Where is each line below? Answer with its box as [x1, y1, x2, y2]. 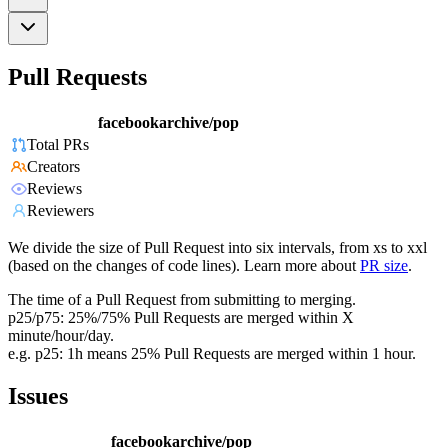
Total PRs [27, 136, 89, 154]
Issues [8, 383, 68, 410]
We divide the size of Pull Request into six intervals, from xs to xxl [8, 239, 427, 257]
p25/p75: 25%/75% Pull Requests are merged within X [8, 309, 354, 327]
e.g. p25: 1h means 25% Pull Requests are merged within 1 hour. [8, 345, 416, 363]
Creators [27, 158, 80, 176]
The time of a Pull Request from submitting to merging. [8, 291, 356, 309]
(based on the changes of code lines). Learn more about [8, 257, 356, 275]
